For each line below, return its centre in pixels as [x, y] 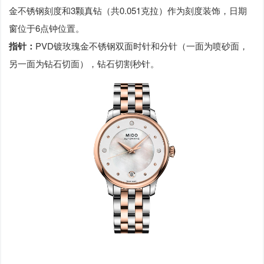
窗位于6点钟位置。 [47, 28]
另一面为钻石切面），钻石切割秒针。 [84, 64]
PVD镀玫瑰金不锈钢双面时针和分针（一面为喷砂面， [142, 46]
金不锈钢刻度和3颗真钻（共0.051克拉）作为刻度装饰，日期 [128, 11]
